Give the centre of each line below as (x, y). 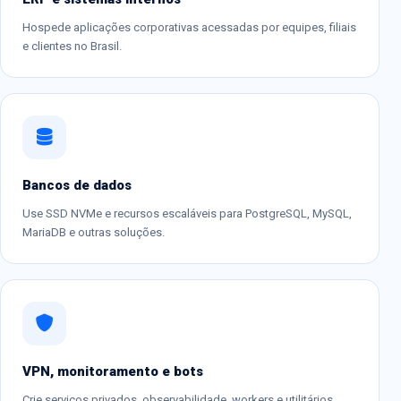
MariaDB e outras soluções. (94, 232)
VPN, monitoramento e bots (113, 371)
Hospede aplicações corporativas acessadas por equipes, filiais (189, 27)
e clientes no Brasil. (72, 46)
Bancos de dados (77, 185)
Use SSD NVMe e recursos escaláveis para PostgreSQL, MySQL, (187, 213)
